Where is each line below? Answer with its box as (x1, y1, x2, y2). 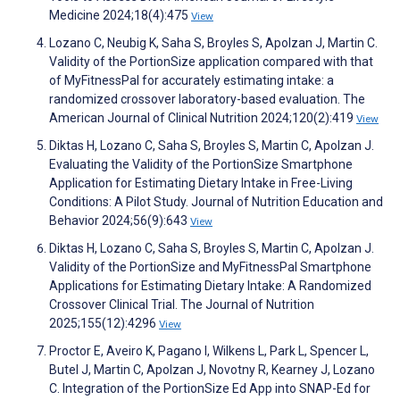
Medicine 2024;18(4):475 (49, 8, 191, 23)
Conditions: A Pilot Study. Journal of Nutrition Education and (49, 195, 383, 210)
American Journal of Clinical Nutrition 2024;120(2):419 (49, 111, 356, 126)
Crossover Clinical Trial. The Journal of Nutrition (49, 297, 314, 312)
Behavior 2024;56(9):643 (49, 213, 190, 229)
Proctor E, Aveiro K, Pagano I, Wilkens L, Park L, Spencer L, (49, 344, 369, 359)
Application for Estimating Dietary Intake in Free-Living (49, 176, 353, 191)
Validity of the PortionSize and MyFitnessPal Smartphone (49, 260, 371, 275)
